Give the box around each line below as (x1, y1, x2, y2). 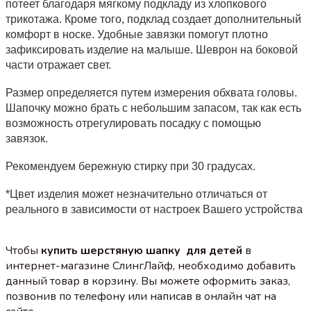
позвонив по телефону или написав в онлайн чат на (6, 288, 276, 304)
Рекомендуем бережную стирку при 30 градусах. (6, 160, 255, 172)
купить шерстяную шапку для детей (41, 242, 242, 258)
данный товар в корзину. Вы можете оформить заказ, (6, 273, 290, 289)
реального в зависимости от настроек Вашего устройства (6, 203, 303, 215)
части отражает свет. (6, 58, 111, 71)
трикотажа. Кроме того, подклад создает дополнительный (6, 12, 301, 25)
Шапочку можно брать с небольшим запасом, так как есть (6, 101, 301, 114)
